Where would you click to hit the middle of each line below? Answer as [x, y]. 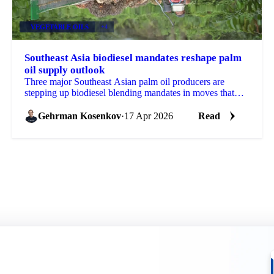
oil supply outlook [64, 70]
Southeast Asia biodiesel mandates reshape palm [133, 57]
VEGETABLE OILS [59, 27]
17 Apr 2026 [148, 116]
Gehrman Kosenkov [79, 116]
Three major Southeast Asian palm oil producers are [124, 81]
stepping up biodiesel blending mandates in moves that [129, 92]
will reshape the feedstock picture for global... [112, 103]
